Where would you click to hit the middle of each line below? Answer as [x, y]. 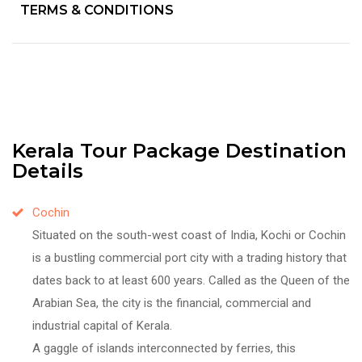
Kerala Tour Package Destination [179, 150]
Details [48, 170]
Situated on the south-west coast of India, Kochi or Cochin [189, 235]
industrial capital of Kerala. [102, 325]
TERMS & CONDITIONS [97, 10]
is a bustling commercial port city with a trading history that [189, 257]
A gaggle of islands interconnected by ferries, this [164, 348]
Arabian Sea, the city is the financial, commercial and [172, 303]
